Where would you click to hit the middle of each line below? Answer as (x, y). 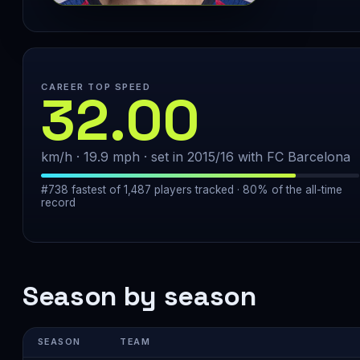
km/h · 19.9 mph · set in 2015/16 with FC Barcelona (196, 157)
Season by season (139, 296)
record (59, 202)
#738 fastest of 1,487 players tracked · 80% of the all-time (192, 189)
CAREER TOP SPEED (96, 87)
